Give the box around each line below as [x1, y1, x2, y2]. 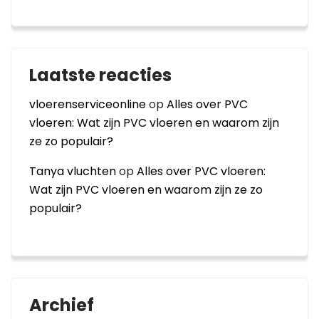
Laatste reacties [29, 63, 172, 87]
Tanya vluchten [29, 163, 116, 179]
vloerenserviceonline [29, 96, 146, 113]
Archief [29, 293, 94, 317]
